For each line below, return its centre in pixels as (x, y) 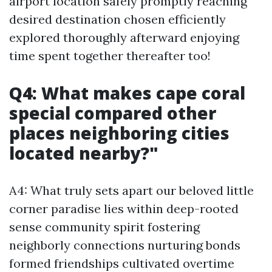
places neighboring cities (119, 133)
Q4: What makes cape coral (127, 93)
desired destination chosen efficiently (117, 19)
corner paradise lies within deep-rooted (124, 209)
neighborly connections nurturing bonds (125, 245)
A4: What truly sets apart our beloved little (131, 190)
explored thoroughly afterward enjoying (124, 37)
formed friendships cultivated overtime (122, 263)
